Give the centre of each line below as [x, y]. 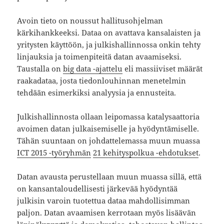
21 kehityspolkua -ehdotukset [146, 153]
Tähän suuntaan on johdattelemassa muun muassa [109, 141]
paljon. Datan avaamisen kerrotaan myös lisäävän [107, 213]
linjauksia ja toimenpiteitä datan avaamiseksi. [99, 57]
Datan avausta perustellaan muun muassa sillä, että [109, 177]
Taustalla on [40, 69]
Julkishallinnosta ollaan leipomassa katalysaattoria [108, 117]
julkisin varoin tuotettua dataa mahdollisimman [104, 201]
